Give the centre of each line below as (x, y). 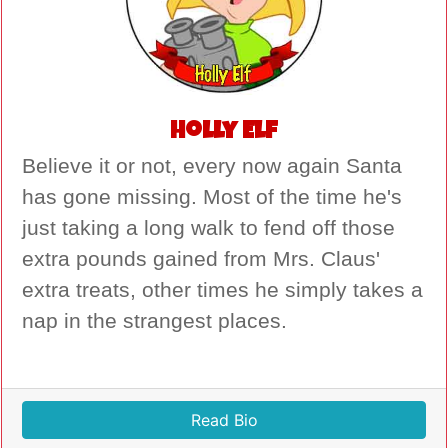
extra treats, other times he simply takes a (222, 290)
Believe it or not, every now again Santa (212, 166)
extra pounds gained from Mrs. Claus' (201, 259)
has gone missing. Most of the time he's (212, 197)
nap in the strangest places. (154, 321)
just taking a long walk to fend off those (208, 228)
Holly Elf (224, 133)
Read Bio (224, 420)
